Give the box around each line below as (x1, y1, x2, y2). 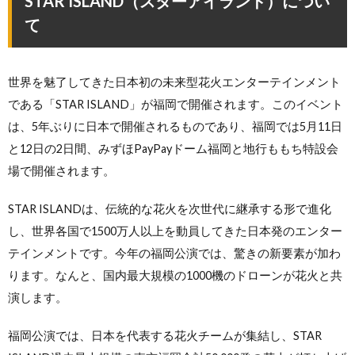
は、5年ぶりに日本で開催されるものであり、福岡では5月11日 (8, 119, 342, 133)
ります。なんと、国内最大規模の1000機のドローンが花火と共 (8, 268, 342, 282)
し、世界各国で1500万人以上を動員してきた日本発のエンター (8, 223, 342, 238)
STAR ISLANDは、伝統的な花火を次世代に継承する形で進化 (8, 201, 331, 216)
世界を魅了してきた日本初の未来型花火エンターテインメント (8, 74, 341, 89)
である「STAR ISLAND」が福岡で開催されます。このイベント (8, 97, 343, 111)
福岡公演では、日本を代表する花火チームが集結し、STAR (8, 328, 322, 342)
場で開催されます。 (8, 163, 115, 177)
